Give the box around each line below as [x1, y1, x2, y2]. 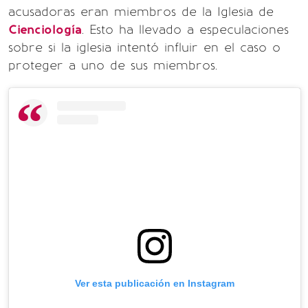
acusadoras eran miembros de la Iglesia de [8, 4, 274, 20]
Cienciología [8, 22, 82, 38]
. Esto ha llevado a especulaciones [82, 22, 289, 38]
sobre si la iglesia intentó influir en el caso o [8, 40, 280, 56]
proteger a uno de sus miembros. [8, 58, 217, 74]
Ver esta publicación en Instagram [75, 278, 234, 289]
